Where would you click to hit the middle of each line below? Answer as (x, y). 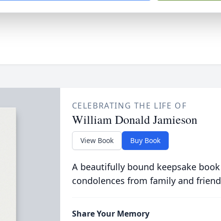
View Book (97, 140)
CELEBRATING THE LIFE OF (129, 106)
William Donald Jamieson (134, 119)
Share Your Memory (110, 214)
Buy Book (145, 140)
